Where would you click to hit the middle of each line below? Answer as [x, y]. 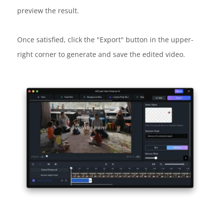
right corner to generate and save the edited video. [101, 55]
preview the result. [48, 11]
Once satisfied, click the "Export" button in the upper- [105, 40]
